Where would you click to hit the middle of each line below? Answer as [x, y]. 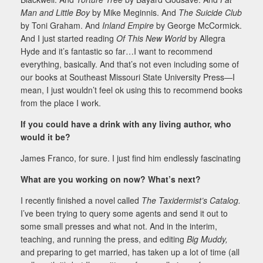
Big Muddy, [207, 239]
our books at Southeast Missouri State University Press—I [128, 77]
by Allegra [207, 38]
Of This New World [152, 38]
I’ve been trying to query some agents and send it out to [124, 213]
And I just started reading [68, 38]
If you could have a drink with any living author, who [126, 124]
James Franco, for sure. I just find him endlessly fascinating [131, 158]
